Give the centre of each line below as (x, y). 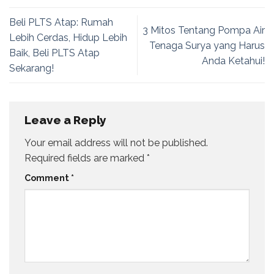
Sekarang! (31, 68)
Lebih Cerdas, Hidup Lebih (68, 38)
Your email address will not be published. (116, 143)
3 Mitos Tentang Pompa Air (204, 30)
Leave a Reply (67, 120)
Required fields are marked (86, 158)
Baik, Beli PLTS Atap (54, 53)
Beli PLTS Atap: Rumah (61, 23)
